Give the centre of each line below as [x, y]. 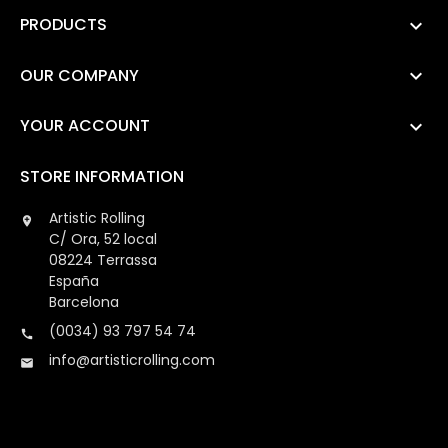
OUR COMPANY [79, 75]
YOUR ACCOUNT [85, 126]
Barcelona [84, 301]
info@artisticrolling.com [132, 359]
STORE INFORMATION [102, 176]
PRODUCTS [63, 25]
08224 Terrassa [103, 259]
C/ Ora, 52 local [103, 238]
